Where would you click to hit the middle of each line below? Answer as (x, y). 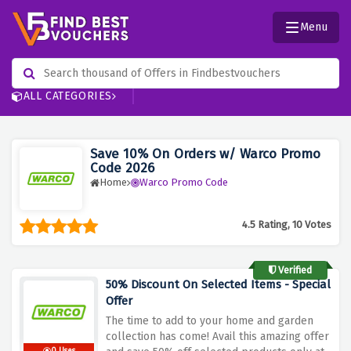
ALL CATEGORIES (68, 96)
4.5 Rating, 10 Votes (287, 225)
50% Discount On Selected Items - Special (218, 285)
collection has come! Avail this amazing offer (217, 337)
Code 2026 (122, 168)
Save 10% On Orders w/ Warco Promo (205, 154)
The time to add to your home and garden (210, 321)
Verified (294, 270)
